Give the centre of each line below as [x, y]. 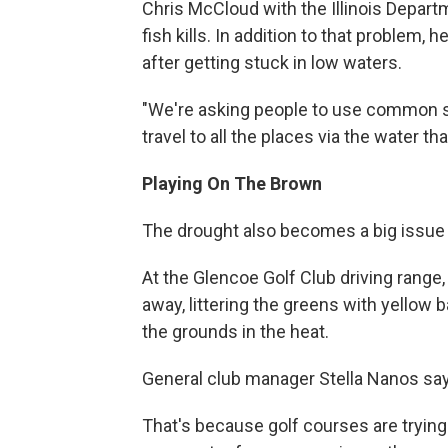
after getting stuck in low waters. [272, 62]
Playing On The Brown [232, 183]
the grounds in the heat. [235, 331]
